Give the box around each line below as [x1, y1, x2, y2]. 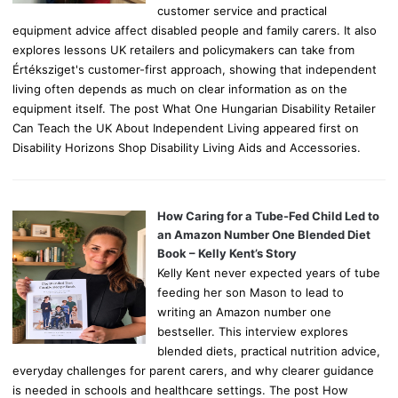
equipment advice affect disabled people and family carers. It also [12, 22, 378, 37]
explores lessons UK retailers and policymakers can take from [12, 42, 355, 57]
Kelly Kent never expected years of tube [157, 266, 381, 281]
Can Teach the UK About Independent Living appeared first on [12, 120, 360, 135]
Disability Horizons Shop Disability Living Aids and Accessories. [12, 139, 362, 155]
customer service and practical [157, 3, 328, 18]
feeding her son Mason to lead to [157, 285, 345, 300]
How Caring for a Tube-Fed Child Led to [157, 209, 380, 224]
